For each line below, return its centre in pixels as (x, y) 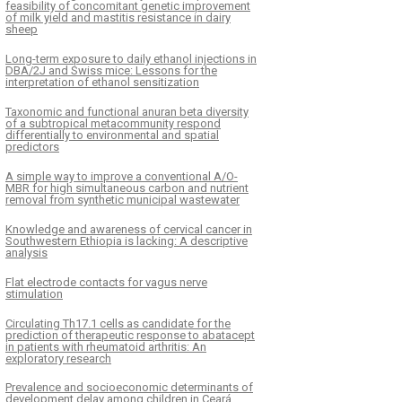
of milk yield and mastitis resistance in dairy (118, 17)
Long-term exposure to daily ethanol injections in (131, 58)
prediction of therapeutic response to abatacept (130, 335)
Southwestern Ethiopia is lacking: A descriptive (127, 240)
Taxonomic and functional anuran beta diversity (127, 111)
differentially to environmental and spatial (112, 135)
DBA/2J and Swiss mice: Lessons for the (111, 70)
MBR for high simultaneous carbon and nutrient (127, 188)
